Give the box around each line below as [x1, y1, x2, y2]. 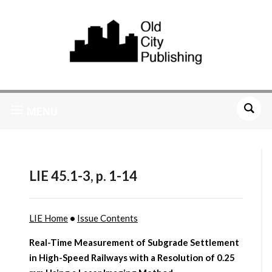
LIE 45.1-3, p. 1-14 [29, 168, 137, 185]
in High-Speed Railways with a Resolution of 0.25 [29, 252, 235, 263]
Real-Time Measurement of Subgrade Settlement [29, 237, 239, 248]
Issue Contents [76, 212, 138, 224]
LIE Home [29, 212, 68, 224]
